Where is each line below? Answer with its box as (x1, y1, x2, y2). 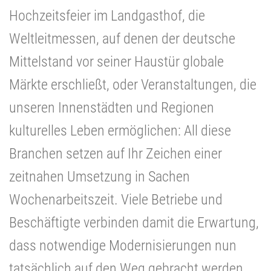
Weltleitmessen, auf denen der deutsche (9, 30, 235, 47)
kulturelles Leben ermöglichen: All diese (9, 122, 231, 139)
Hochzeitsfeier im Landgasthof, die (9, 7, 205, 24)
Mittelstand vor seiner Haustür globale (9, 53, 224, 70)
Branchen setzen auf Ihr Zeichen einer (9, 145, 222, 162)
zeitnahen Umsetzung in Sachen (9, 168, 190, 185)
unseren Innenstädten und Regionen (9, 99, 214, 116)
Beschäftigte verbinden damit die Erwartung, (9, 214, 259, 231)
